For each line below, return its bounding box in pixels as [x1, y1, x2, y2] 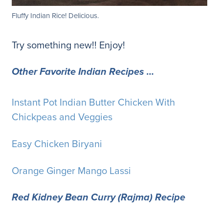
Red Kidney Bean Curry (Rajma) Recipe [12, 192, 185, 204]
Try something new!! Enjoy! [12, 38, 125, 52]
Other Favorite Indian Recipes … [12, 66, 156, 79]
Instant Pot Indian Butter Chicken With [12, 95, 175, 109]
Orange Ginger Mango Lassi [12, 163, 131, 178]
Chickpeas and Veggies [12, 109, 112, 124]
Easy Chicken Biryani [12, 136, 102, 151]
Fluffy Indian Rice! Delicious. [12, 10, 99, 21]
